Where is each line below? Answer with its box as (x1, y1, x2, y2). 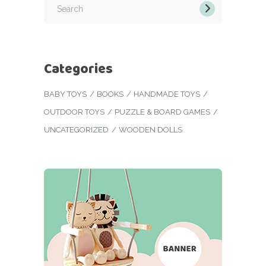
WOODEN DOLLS (119, 125, 182, 134)
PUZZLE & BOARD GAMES (115, 107, 210, 116)
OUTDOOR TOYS (44, 107, 104, 116)
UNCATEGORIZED (44, 125, 109, 134)
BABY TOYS (44, 90, 87, 99)
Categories (44, 59, 113, 78)
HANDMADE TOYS (134, 90, 200, 99)
